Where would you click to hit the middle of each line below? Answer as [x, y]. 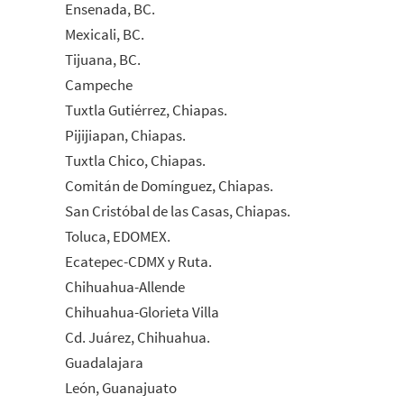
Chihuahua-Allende [125, 286]
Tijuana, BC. [103, 59]
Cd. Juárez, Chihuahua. [138, 337]
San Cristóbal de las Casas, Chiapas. [178, 211]
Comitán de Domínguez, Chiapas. [169, 185]
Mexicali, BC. [105, 34]
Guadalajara [104, 362]
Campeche [99, 84]
